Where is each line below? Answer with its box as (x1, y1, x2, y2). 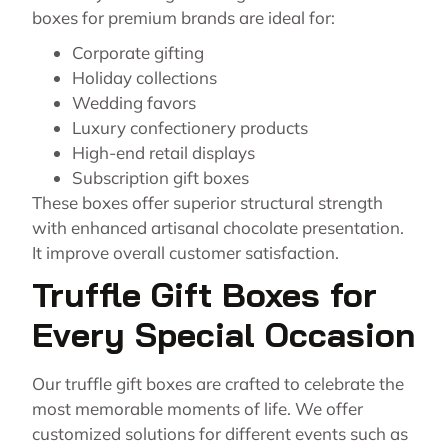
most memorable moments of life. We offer (32, 398, 363, 420)
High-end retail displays (72, 142, 255, 164)
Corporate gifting (72, 42, 204, 64)
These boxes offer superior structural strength (32, 192, 383, 214)
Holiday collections (72, 67, 217, 89)
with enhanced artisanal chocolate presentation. (32, 217, 404, 239)
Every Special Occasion (32, 313, 415, 357)
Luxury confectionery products (72, 117, 308, 139)
